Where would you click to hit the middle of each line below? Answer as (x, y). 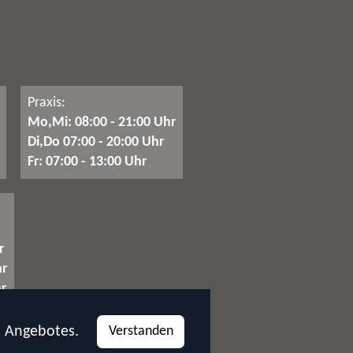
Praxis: (46, 102)
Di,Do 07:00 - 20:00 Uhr (95, 142)
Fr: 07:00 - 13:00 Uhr (87, 162)
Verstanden (141, 332)
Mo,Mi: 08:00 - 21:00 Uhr (101, 122)
